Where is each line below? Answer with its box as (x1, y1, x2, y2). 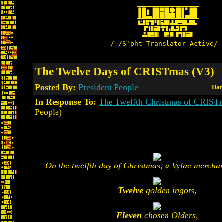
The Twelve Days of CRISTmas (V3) (35, 65, 214, 78)
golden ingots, (143, 185, 197, 195)
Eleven (116, 210, 142, 220)
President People (78, 82, 138, 92)
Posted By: (35, 82, 78, 92)
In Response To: (35, 97, 96, 107)
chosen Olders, (141, 210, 198, 220)
